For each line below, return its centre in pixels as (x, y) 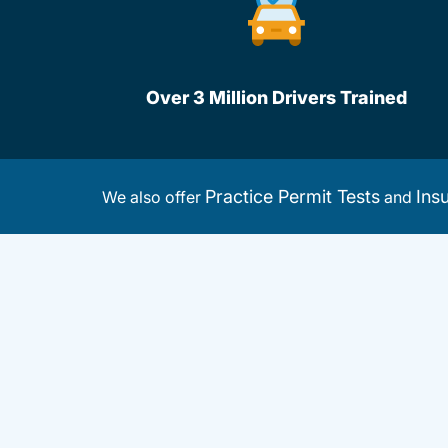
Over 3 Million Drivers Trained (276, 97)
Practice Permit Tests (292, 196)
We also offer (153, 197)
